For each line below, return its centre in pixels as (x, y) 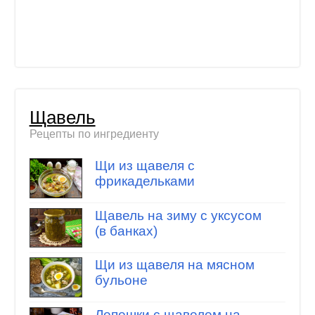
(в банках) (126, 231)
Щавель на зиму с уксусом (178, 215)
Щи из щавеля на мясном (174, 265)
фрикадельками (144, 181)
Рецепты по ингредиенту (94, 134)
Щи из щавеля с (144, 166)
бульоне (121, 281)
